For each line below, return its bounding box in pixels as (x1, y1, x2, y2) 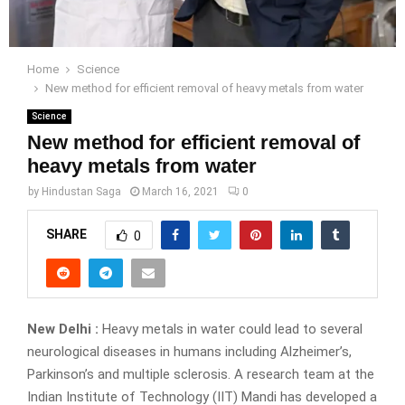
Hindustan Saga (42, 184, 121, 198)
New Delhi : (27, 321, 99, 338)
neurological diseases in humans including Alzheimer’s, (27, 344, 352, 361)
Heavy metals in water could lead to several (99, 321, 363, 338)
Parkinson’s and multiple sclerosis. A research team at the (27, 366, 374, 383)
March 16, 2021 (142, 184, 219, 198)
